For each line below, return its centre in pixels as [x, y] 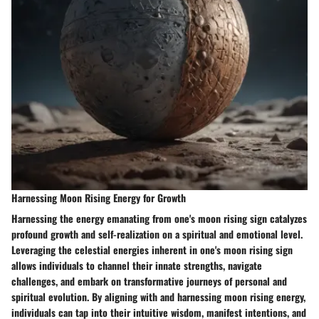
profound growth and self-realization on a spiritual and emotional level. [157, 234]
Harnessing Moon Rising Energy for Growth [99, 197]
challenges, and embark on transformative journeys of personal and [149, 281]
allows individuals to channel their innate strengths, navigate [137, 265]
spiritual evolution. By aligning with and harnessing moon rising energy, [158, 296]
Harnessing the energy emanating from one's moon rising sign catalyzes [159, 218]
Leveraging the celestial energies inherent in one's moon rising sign [152, 249]
